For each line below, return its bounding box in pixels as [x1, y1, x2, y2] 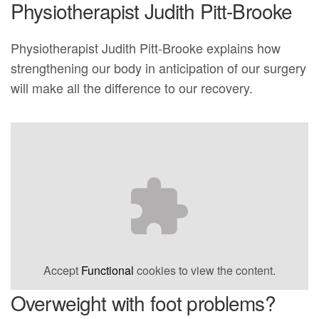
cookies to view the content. [134, 262, 276, 279]
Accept [43, 262, 81, 279]
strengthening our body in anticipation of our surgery [11, 58, 307, 78]
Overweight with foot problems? [11, 288, 276, 318]
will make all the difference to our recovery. [11, 78, 253, 98]
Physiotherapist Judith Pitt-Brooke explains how [11, 38, 281, 58]
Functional [81, 262, 134, 279]
